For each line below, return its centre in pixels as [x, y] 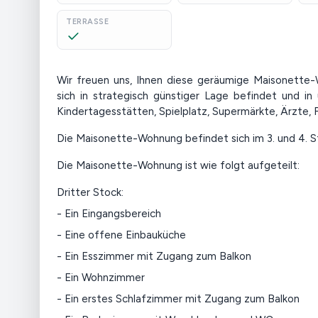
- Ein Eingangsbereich [109, 214]
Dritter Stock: [90, 192]
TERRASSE [88, 22]
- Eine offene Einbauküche [121, 235]
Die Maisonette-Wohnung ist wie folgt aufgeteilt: [178, 165]
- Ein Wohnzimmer [101, 278]
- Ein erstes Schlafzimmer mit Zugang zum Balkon [178, 299]
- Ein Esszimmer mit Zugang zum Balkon [154, 256]
